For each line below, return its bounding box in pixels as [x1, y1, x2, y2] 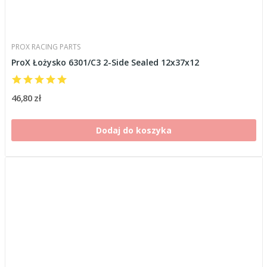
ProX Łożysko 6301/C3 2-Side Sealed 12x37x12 [11, 57, 199, 68]
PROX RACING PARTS [11, 42, 80, 52]
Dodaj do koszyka [95, 125, 172, 136]
